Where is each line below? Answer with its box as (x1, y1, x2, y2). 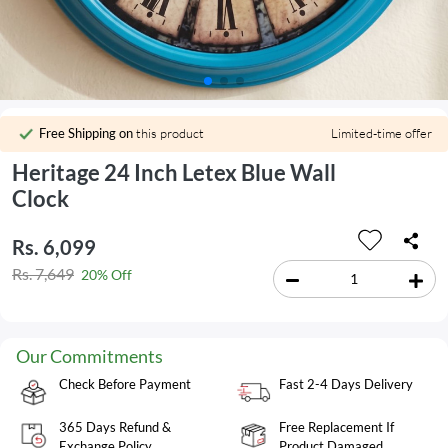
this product (133, 124, 204, 141)
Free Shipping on (39, 124, 133, 141)
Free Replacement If (279, 418, 394, 435)
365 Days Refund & (59, 418, 171, 435)
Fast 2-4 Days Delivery (279, 375, 413, 392)
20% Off (81, 266, 132, 284)
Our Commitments (16, 344, 163, 367)
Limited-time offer (331, 124, 432, 141)
